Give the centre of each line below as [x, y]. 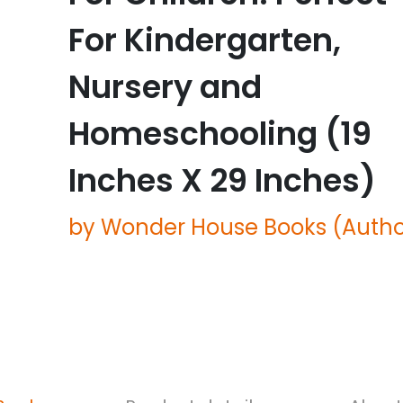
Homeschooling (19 [220, 134]
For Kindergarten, [205, 40]
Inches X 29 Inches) [222, 180]
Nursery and [165, 87]
